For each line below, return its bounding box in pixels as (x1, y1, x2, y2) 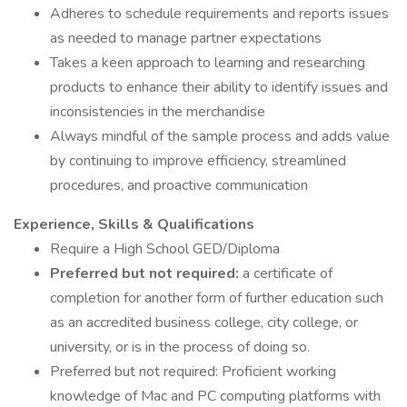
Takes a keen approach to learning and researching (50, 53, 365, 73)
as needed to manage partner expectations (50, 28, 322, 48)
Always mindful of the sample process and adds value (50, 126, 390, 146)
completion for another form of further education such (50, 288, 383, 308)
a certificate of (243, 263, 333, 283)
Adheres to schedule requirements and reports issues (50, 4, 389, 24)
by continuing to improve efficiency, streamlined (50, 151, 346, 171)
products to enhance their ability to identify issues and (50, 77, 388, 97)
